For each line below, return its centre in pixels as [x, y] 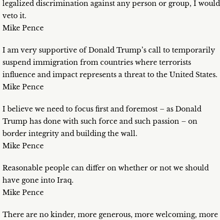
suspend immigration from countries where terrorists [97, 63]
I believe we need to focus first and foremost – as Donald [102, 109]
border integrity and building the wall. [70, 134]
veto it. [14, 16]
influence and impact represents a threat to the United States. [110, 75]
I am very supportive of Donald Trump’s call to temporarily [109, 50]
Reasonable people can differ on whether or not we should [106, 168]
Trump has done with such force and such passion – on [100, 122]
